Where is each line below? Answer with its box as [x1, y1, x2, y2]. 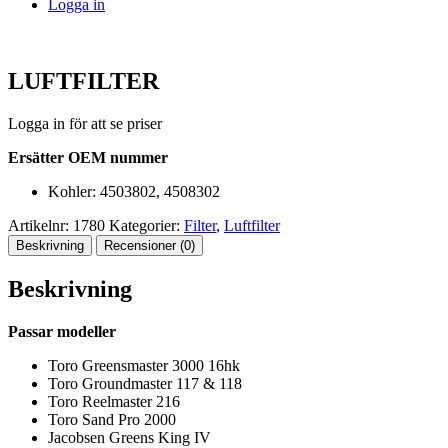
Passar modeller [8, 322, 116, 340]
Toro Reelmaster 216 [48, 392, 180, 410]
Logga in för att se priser [8, 114, 162, 132]
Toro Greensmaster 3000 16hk [48, 356, 240, 374]
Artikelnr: [8, 216, 73, 234]
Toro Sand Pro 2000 [48, 410, 176, 428]
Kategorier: [109, 216, 184, 234]
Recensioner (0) [104, 237, 195, 253]
